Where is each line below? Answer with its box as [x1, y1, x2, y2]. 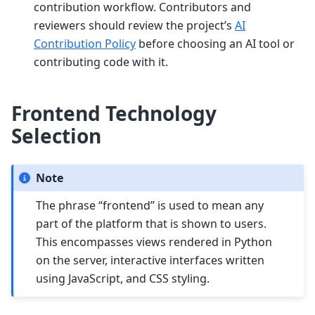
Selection [11, 122, 101, 149]
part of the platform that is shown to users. [36, 215, 267, 231]
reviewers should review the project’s [34, 17, 235, 33]
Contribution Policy [34, 35, 136, 51]
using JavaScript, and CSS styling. [36, 270, 210, 286]
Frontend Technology [11, 99, 217, 127]
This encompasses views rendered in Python [36, 233, 273, 250]
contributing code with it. [34, 53, 168, 70]
